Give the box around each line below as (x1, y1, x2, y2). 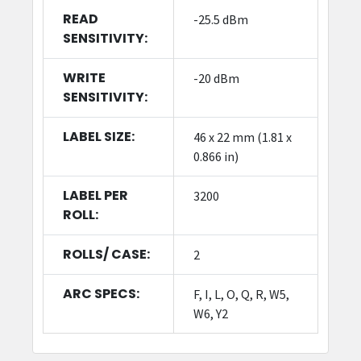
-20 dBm (193, 69, 239, 86)
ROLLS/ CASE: (62, 244, 150, 263)
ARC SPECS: (62, 284, 139, 303)
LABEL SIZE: (62, 127, 135, 146)
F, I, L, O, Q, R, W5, (193, 285, 289, 302)
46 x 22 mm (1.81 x (193, 128, 292, 145)
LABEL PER (62, 185, 128, 205)
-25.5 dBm (193, 10, 248, 27)
